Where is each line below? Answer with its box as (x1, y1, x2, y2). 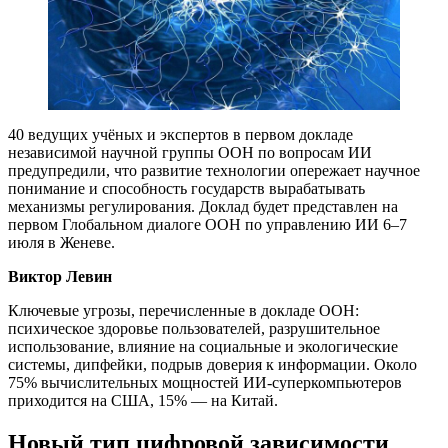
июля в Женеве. (8, 233, 115, 251)
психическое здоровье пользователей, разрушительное (8, 319, 380, 337)
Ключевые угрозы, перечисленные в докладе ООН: (8, 301, 359, 319)
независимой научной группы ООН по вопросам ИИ (8, 143, 372, 161)
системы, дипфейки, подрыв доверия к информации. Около (8, 355, 417, 373)
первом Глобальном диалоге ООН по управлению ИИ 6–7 (8, 215, 407, 233)
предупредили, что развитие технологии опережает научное (8, 161, 420, 179)
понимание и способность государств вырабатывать (8, 179, 365, 197)
